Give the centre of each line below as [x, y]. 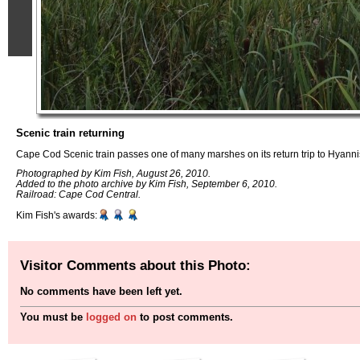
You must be [53, 317]
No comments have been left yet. [101, 292]
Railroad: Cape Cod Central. [78, 194]
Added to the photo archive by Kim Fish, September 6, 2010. [147, 184]
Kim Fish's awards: [57, 215]
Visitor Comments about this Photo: [135, 265]
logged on [111, 317]
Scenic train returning [70, 133]
